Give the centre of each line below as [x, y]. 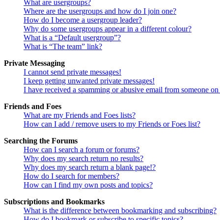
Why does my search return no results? [83, 158]
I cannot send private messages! [72, 72]
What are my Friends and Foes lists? [80, 115]
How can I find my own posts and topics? [88, 185]
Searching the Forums [41, 140]
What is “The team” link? [63, 46]
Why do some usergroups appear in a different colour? [108, 28]
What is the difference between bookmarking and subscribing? [120, 210]
